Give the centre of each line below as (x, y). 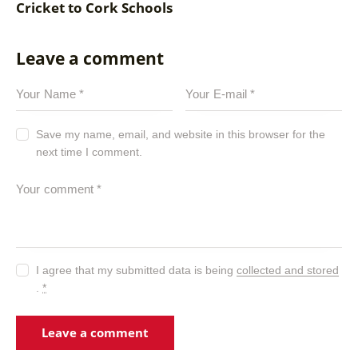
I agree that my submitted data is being (137, 270)
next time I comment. (89, 151)
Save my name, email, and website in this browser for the (181, 134)
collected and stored (288, 270)
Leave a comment (90, 59)
